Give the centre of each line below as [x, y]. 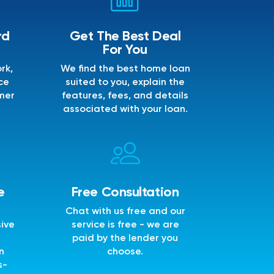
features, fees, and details [125, 96]
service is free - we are [125, 225]
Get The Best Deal [125, 37]
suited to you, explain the [125, 83]
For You [125, 50]
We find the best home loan [125, 69]
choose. [125, 252]
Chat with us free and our [125, 212]
